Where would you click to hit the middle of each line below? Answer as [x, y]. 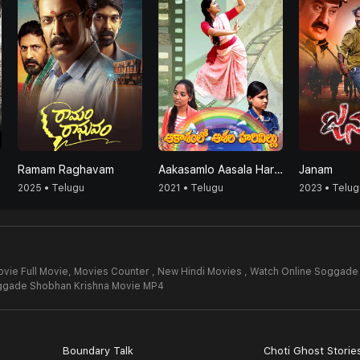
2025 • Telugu [51, 188]
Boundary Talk [98, 351]
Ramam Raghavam [66, 170]
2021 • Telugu [191, 188]
